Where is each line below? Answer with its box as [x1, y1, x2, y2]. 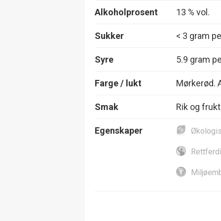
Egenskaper [95, 125, 143, 136]
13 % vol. [176, 6, 210, 17]
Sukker [95, 30, 124, 41]
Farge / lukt [95, 77, 142, 88]
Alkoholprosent [95, 6, 158, 17]
